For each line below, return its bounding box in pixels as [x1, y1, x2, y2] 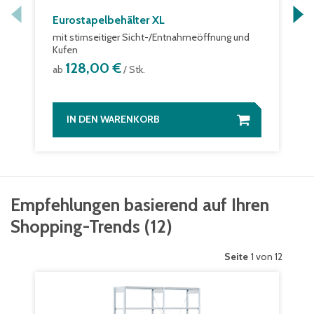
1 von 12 [251, 250, 282, 263]
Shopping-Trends [11, 216, 140, 237]
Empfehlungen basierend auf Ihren [11, 194, 269, 215]
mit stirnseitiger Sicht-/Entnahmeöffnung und [53, 31, 250, 43]
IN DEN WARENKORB [67, 113, 160, 125]
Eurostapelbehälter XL [53, 13, 165, 27]
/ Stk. [121, 63, 145, 76]
